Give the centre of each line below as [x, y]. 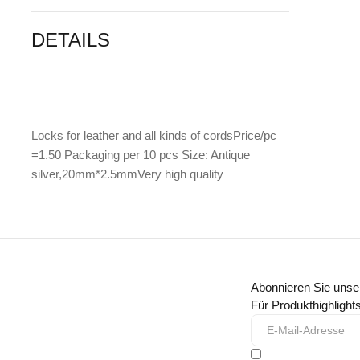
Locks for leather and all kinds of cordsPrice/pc [154, 136]
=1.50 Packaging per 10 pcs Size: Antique [141, 155]
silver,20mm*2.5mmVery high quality [128, 174]
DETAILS [71, 40]
